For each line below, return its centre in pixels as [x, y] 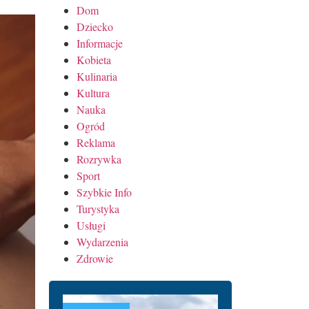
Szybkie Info [104, 192]
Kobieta [94, 59]
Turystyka [98, 208]
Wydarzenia [102, 241]
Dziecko [95, 26]
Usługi [91, 225]
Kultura [93, 92]
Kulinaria [97, 76]
